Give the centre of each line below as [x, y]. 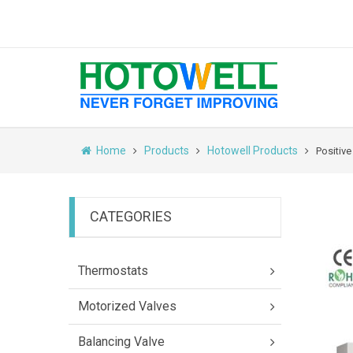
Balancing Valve [121, 342]
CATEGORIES [131, 216]
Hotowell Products [253, 150]
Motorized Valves [127, 306]
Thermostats [113, 271]
